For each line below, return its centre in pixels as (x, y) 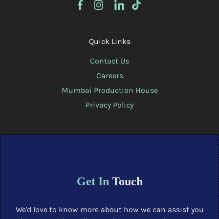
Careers (109, 75)
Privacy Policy (109, 105)
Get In (93, 181)
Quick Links (109, 41)
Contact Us (109, 61)
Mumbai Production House (109, 90)
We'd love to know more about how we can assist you (109, 209)
